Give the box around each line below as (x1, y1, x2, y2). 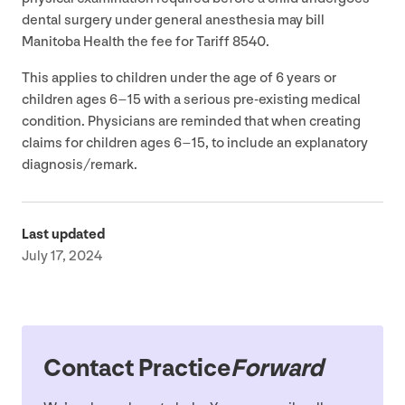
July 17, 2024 (22, 247, 102, 265)
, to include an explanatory (205, 134, 368, 152)
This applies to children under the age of (22, 69, 276, 87)
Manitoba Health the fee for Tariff (22, 33, 232, 51)
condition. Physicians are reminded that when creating (22, 112, 361, 130)
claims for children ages (22, 134, 174, 152)
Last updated (22, 225, 105, 243)
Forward (231, 353, 323, 383)
